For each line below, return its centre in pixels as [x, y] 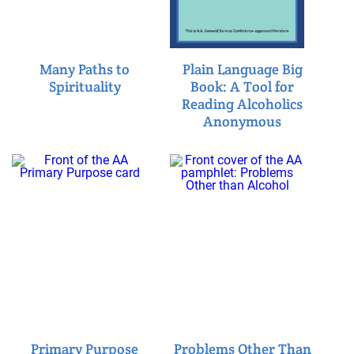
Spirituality [85, 86]
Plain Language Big [242, 69]
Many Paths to [85, 69]
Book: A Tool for [243, 86]
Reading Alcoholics [243, 104]
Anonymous [243, 121]
